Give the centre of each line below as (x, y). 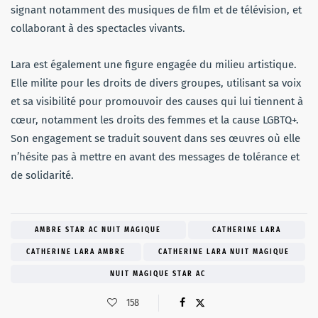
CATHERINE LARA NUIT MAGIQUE (224, 252)
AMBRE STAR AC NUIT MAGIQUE (98, 230)
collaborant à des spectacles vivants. (98, 28)
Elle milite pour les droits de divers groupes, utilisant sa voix (156, 83)
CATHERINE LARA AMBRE (76, 252)
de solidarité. (42, 175)
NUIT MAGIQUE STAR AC (158, 274)
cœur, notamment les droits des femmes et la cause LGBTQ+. (155, 120)
